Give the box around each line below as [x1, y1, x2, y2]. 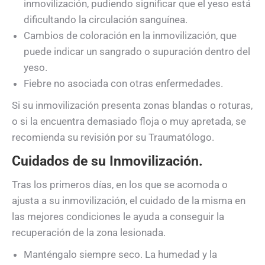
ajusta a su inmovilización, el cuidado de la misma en [12, 194, 245, 206]
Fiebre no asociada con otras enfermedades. [24, 77, 223, 89]
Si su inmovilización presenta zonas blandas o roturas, [12, 99, 253, 111]
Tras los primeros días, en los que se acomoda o [12, 178, 228, 190]
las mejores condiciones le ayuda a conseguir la [12, 210, 224, 222]
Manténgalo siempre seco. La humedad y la [24, 248, 217, 260]
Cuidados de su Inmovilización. [12, 153, 203, 169]
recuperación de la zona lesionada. [12, 226, 166, 238]
